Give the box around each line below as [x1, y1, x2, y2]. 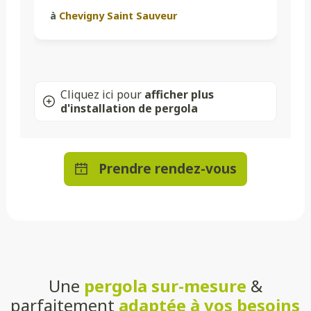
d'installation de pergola [60, 100, 198, 116]
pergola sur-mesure [83, 274, 246, 297]
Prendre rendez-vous [98, 159, 237, 178]
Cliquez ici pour [60, 86, 144, 102]
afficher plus [144, 86, 214, 102]
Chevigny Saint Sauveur [59, 8, 178, 22]
